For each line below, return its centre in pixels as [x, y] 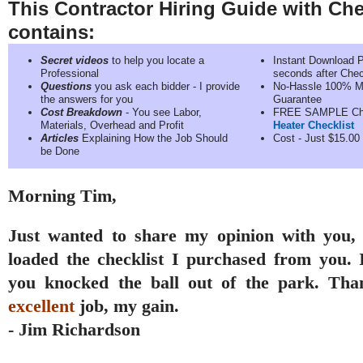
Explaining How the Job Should [153, 138]
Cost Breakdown [81, 112]
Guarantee [297, 99]
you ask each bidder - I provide [166, 86]
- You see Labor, [162, 112]
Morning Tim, [62, 196]
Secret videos [75, 60]
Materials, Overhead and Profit [112, 125]
